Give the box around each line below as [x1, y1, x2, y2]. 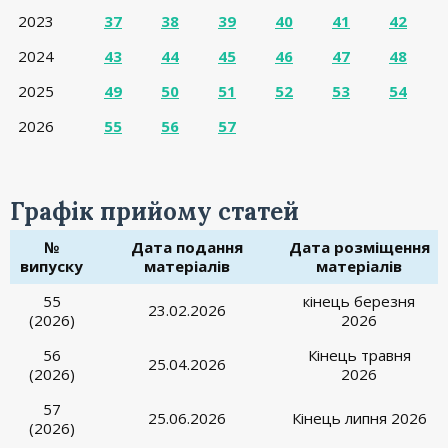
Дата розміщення [288, 237, 430, 257]
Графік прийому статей [10, 196, 299, 227]
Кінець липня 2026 [291, 408, 427, 428]
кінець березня [303, 291, 415, 311]
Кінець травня [307, 345, 411, 365]
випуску [20, 256, 83, 276]
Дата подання [130, 237, 243, 257]
